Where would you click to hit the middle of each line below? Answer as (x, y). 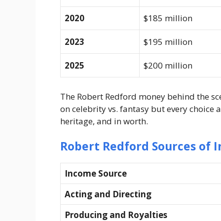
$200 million (168, 66)
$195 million (168, 42)
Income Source (96, 174)
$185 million (168, 18)
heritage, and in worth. (104, 121)
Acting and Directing (108, 194)
